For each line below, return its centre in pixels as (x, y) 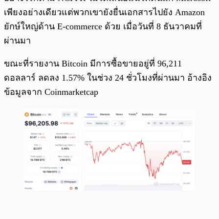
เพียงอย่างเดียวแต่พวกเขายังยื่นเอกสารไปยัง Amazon (104, 12)
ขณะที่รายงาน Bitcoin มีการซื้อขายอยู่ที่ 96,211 (93, 63)
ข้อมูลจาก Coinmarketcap (51, 92)
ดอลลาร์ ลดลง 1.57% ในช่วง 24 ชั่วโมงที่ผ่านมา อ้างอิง (108, 77)
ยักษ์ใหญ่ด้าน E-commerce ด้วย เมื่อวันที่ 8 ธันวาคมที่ (103, 26)
